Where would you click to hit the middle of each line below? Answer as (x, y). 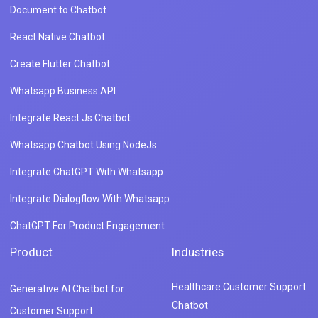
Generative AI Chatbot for (67, 289)
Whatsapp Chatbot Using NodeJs (83, 144)
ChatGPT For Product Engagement (87, 225)
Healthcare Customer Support (238, 286)
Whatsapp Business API (63, 91)
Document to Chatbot (58, 10)
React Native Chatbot (57, 37)
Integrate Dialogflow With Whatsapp (90, 198)
